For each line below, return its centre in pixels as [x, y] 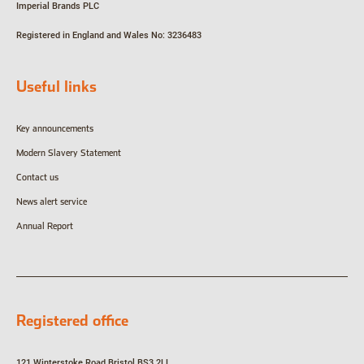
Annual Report [45, 227]
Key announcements [55, 129]
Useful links [56, 87]
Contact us [39, 178]
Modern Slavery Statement [69, 154]
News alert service [52, 202]
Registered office [72, 321]
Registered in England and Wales [82, 36]
